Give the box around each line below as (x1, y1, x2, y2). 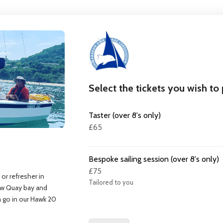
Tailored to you (89, 178, 134, 187)
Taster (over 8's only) (89, 111, 161, 120)
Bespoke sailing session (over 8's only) (89, 154, 220, 164)
